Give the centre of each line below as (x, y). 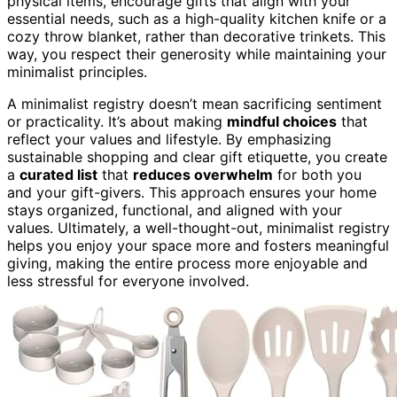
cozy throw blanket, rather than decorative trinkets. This (196, 36)
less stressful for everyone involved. (128, 280)
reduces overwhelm (203, 174)
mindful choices (282, 121)
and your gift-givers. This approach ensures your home (192, 192)
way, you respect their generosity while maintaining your (197, 54)
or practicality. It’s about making (117, 121)
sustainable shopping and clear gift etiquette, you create (197, 156)
